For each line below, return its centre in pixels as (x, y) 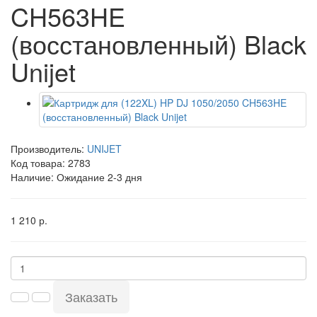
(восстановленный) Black (158, 44)
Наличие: (34, 177)
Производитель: (49, 149)
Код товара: (39, 163)
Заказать (91, 296)
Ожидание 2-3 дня (99, 177)
